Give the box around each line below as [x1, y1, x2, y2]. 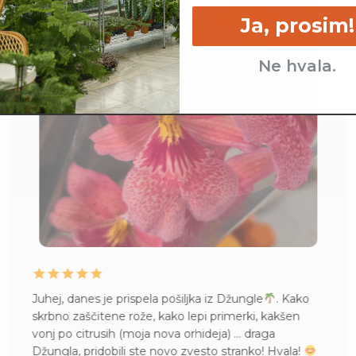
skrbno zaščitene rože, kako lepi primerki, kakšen [32, 308, 300, 323]
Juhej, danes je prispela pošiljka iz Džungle [32, 291, 264, 306]
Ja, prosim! [240, 14, 354, 38]
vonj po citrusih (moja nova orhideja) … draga [32, 326, 276, 341]
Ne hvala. [258, 56, 336, 75]
